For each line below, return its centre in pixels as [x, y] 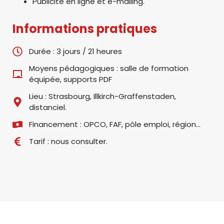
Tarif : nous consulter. [68, 141]
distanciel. [48, 107]
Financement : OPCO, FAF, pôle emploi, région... [115, 124]
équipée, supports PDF [70, 79]
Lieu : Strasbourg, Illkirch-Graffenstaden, [102, 96]
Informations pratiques [85, 29]
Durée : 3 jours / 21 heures [75, 51]
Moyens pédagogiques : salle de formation [109, 68]
